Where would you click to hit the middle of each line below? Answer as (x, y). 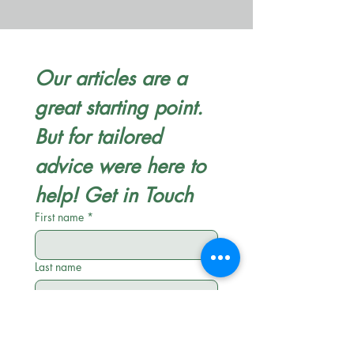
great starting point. (119, 107)
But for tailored (98, 137)
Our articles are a (111, 78)
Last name (58, 267)
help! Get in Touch (114, 195)
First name (59, 217)
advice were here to (120, 166)
